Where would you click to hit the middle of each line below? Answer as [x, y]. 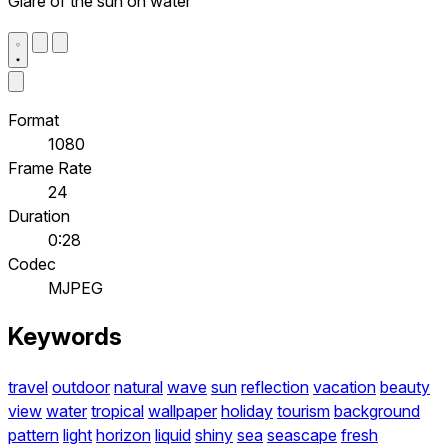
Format [33, 119]
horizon [123, 435]
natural [138, 387]
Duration [39, 215]
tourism [303, 411]
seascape [302, 435]
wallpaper [182, 411]
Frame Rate [50, 167]
